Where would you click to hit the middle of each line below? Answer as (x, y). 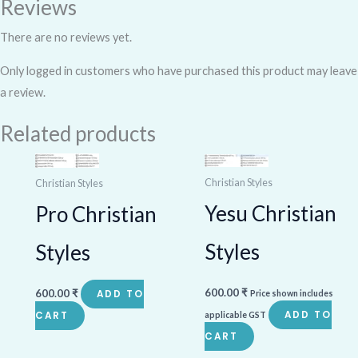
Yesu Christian (270, 213)
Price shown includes (291, 293)
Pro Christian (95, 214)
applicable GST (235, 314)
